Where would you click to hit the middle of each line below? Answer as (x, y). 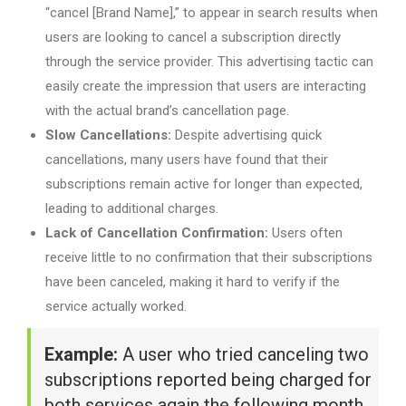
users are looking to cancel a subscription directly (193, 38)
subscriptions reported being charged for (208, 380)
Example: (81, 355)
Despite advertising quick (246, 135)
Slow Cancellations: (108, 135)
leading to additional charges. (132, 209)
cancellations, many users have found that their (187, 160)
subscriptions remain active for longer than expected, (204, 184)
